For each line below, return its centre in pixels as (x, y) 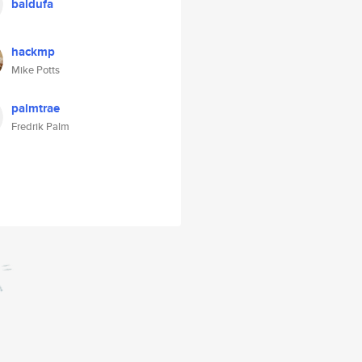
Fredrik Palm (40, 126)
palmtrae (36, 108)
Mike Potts (36, 70)
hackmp (33, 52)
